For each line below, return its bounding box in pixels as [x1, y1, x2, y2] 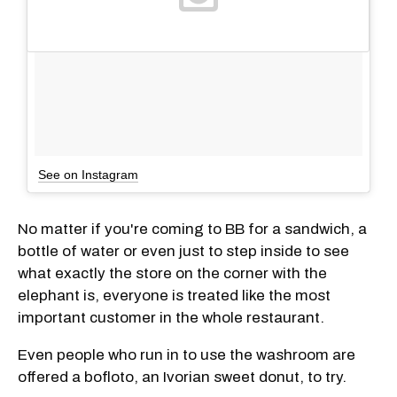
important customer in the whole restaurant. [18, 308, 324, 326]
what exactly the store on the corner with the [18, 264, 327, 282]
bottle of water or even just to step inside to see [18, 242, 349, 260]
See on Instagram [38, 167, 138, 182]
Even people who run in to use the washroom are [18, 346, 355, 363]
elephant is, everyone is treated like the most [18, 286, 331, 304]
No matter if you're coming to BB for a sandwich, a [18, 220, 367, 237]
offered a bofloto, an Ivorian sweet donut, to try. [18, 368, 346, 385]
